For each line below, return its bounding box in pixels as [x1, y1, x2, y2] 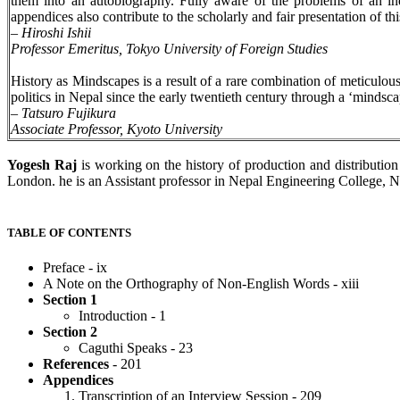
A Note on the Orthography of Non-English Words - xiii [43, 275, 359, 291]
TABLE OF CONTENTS [7, 225, 131, 239]
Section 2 [43, 323, 97, 339]
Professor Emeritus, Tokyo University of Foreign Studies [11, 41, 328, 57]
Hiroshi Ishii [21, 25, 91, 41]
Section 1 [43, 291, 97, 307]
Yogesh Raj [7, 157, 77, 173]
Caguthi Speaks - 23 [79, 339, 193, 355]
